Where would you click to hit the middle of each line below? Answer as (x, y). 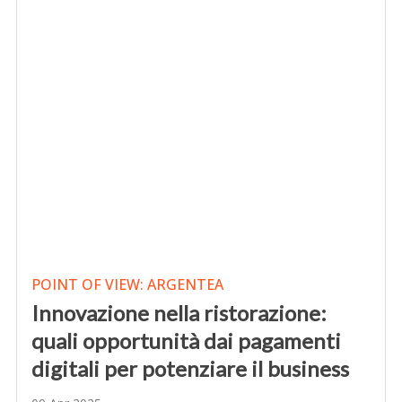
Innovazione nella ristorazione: (179, 313)
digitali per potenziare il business (194, 369)
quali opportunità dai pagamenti (187, 341)
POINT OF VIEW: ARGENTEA (128, 285)
